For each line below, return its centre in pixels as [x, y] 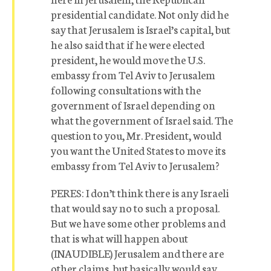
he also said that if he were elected [128, 44]
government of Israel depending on [133, 105]
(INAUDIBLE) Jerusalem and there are [137, 253]
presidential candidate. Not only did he [140, 14]
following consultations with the [126, 90]
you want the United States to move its [138, 150]
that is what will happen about [119, 238]
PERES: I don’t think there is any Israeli [140, 192]
